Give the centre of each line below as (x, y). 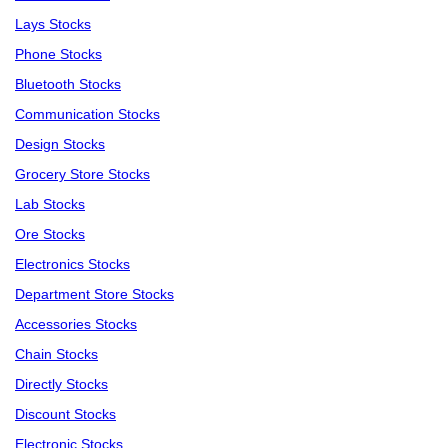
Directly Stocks (61, 384)
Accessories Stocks (76, 324)
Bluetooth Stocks (68, 84)
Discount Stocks (65, 414)
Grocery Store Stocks (82, 174)
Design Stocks (60, 144)
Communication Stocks (87, 114)
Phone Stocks (58, 54)
